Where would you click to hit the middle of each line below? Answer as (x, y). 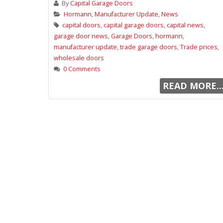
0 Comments (82, 69)
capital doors (81, 25)
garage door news (81, 36)
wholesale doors (79, 58)
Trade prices (199, 47)
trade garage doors (149, 47)
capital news (185, 25)
